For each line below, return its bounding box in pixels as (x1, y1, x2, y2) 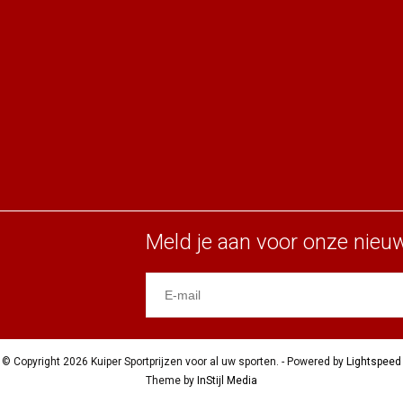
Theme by (145, 374, 197, 387)
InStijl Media (196, 374, 257, 387)
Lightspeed (345, 355, 401, 368)
